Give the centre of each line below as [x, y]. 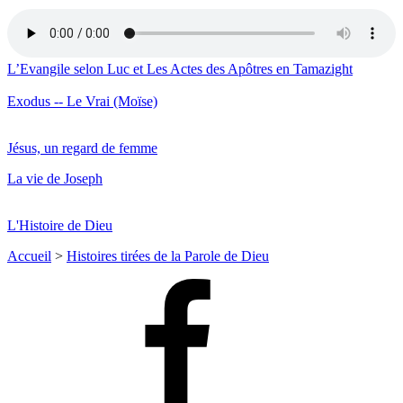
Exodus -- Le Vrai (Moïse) [82, 101]
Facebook [70, 285]
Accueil [29, 255]
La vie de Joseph [55, 178]
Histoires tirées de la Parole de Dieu [168, 255]
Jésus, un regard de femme [82, 148]
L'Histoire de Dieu [60, 225]
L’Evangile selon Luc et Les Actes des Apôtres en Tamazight [180, 68]
